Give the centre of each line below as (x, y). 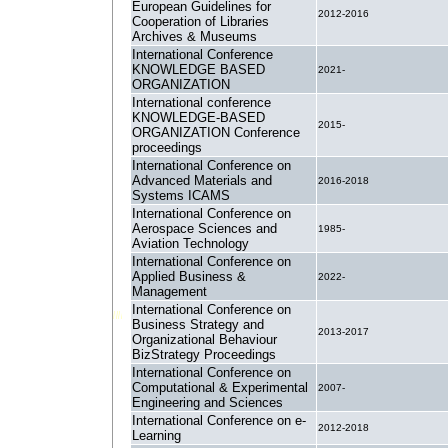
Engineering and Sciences (207, 402)
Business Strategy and (198, 324)
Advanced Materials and (202, 180)
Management (169, 291)
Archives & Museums (194, 36)
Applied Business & (189, 276)
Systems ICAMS (181, 195)
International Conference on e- (219, 420)
